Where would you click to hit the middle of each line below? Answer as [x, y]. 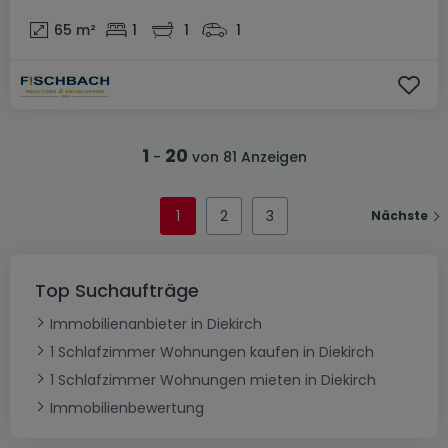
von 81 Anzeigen [247, 157]
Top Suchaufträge [117, 291]
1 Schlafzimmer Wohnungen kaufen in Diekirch [212, 352]
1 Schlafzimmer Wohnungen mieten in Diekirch [213, 380]
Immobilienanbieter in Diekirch [156, 324]
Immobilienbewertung [127, 408]
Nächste [399, 215]
